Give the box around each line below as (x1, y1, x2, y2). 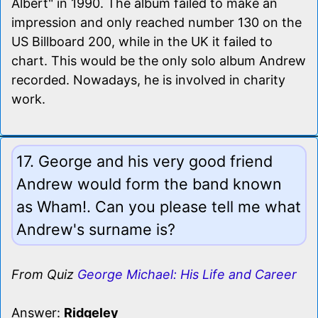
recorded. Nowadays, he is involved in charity (11, 72, 285, 87)
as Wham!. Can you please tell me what (16, 197, 301, 216)
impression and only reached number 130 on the (11, 14, 302, 30)
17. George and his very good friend (16, 151, 273, 170)
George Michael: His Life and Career (77, 266, 297, 282)
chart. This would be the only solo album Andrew (11, 53, 306, 68)
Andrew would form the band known (16, 174, 282, 193)
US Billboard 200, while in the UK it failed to (11, 33, 273, 49)
